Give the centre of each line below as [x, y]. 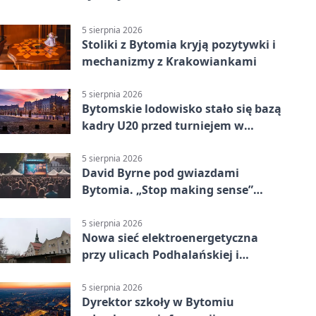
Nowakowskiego [129, 271]
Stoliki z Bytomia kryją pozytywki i [179, 44]
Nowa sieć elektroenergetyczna [170, 237]
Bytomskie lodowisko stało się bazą [182, 109]
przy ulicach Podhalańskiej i [160, 254]
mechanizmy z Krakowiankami [169, 61]
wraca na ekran [126, 207]
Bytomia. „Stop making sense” [168, 190]
